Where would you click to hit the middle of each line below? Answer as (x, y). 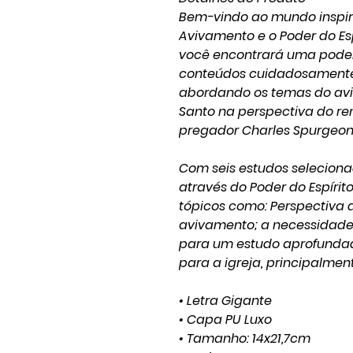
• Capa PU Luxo (225, 320)
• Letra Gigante (225, 301)
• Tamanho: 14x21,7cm (245, 338)
